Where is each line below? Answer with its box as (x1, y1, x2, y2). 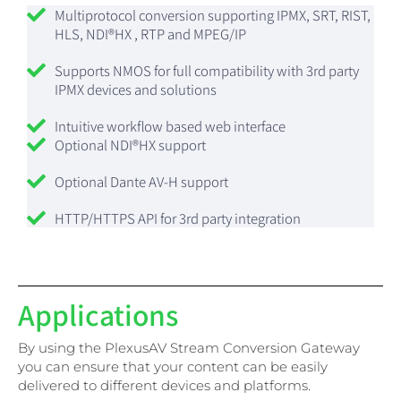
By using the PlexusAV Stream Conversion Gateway (18, 338, 360, 356)
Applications (18, 294, 178, 334)
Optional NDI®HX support (55, 134, 207, 154)
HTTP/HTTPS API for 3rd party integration (55, 208, 302, 227)
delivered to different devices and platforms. (18, 376, 311, 394)
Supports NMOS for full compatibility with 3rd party (55, 60, 360, 80)
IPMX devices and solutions (55, 79, 218, 98)
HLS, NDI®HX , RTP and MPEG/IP (55, 23, 247, 43)
